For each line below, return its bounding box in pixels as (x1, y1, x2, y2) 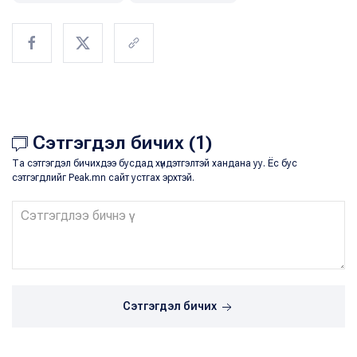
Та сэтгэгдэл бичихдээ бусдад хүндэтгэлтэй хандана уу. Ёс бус (12, 158, 297, 170)
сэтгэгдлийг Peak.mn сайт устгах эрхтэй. (12, 172, 194, 184)
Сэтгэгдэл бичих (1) (28, 131, 212, 155)
